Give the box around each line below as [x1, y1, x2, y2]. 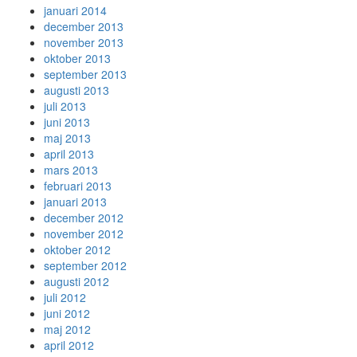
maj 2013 [44, 130, 91, 146]
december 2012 [44, 210, 124, 226]
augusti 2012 [44, 273, 109, 289]
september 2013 [44, 66, 127, 82]
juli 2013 [44, 98, 86, 114]
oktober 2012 [44, 241, 111, 257]
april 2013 [44, 146, 94, 162]
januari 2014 [44, 2, 107, 18]
